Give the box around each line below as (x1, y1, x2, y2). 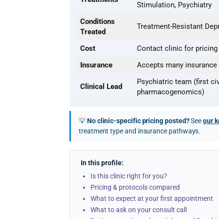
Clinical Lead (80, 82, 122, 91)
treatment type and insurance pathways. (79, 127, 201, 135)
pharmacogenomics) (137, 88, 204, 96)
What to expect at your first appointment (90, 195, 213, 202)
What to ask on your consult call (90, 206, 187, 214)
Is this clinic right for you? (90, 172, 167, 180)
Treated (80, 27, 106, 36)
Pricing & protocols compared (90, 183, 180, 191)
